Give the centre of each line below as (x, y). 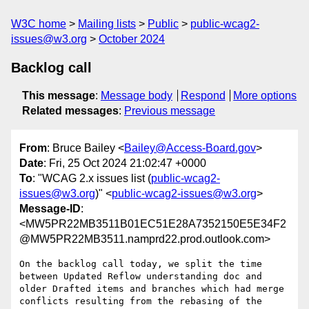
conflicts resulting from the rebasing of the (141, 301)
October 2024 (132, 39)
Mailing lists (107, 24)
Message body (137, 96)
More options (265, 96)
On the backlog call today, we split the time (141, 264)
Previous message (170, 111)
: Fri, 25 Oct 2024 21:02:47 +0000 (125, 163)
